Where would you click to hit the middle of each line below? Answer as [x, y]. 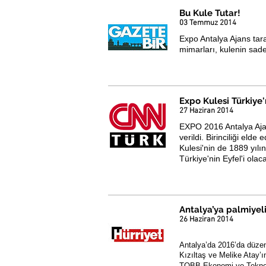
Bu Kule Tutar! [210, 13]
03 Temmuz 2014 [208, 23]
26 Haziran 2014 [206, 220]
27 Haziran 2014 [206, 111]
